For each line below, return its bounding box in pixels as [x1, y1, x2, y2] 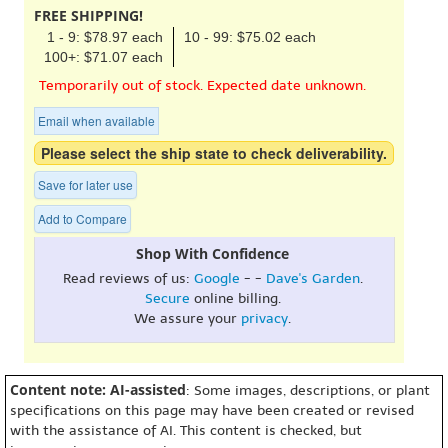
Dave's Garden [265, 270, 360, 287]
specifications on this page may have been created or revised [10, 402, 414, 419]
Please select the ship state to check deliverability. [41, 143, 387, 163]
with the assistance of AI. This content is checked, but [10, 422, 362, 439]
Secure [144, 290, 190, 307]
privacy [241, 310, 288, 327]
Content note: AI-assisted [10, 380, 186, 399]
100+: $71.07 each [44, 49, 163, 65]
